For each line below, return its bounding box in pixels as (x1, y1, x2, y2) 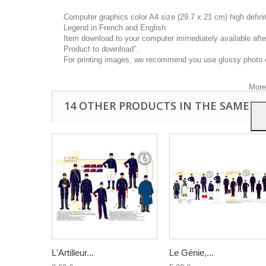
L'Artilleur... (52, 248, 94, 258)
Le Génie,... (169, 248, 214, 258)
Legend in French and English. (64, 23, 168, 32)
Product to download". (64, 45, 139, 53)
